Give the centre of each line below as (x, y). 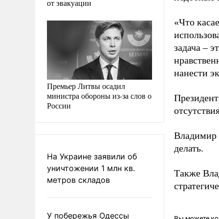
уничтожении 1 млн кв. (91, 168)
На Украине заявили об (92, 156)
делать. (189, 148)
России (59, 105)
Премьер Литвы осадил (86, 86)
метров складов (78, 180)
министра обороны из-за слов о (99, 95)
